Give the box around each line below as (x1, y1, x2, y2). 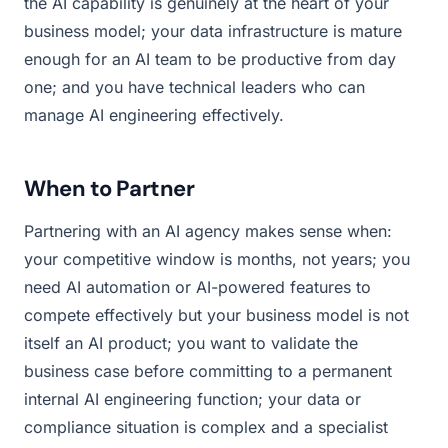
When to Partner (24, 173, 195, 203)
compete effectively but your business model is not (24, 304, 409, 325)
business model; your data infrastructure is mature (24, 20, 402, 41)
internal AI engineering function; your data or (24, 388, 361, 409)
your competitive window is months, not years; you (24, 248, 410, 269)
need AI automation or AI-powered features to (24, 276, 371, 297)
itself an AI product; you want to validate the (24, 332, 358, 353)
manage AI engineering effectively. (24, 104, 284, 125)
